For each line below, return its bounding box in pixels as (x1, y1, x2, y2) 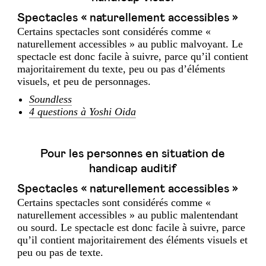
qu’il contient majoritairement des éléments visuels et (17, 234, 248, 246)
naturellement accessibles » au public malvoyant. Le (17, 38, 243, 50)
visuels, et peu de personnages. (17, 75, 151, 87)
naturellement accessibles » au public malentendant (17, 209, 238, 221)
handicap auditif (89, 163, 176, 175)
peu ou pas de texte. (17, 246, 103, 258)
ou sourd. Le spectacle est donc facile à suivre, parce (17, 221, 245, 233)
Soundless (29, 93, 72, 105)
